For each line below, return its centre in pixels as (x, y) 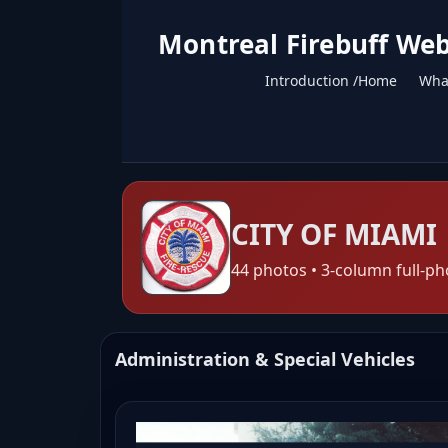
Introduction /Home (331, 80)
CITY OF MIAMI (334, 233)
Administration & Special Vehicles (265, 359)
